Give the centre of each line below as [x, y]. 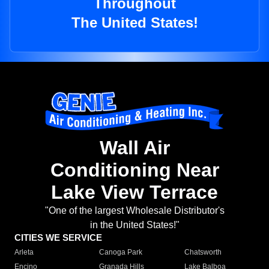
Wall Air [134, 148]
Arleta [24, 252]
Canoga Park [121, 252]
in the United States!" [134, 225]
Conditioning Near [134, 170]
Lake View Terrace [134, 192]
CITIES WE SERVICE [58, 238]
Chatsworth [203, 252]
